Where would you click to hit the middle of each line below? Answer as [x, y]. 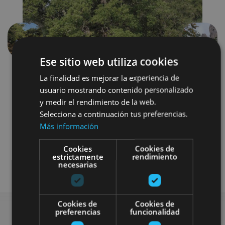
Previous [39, 45]
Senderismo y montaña [113, 140]
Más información [69, 126]
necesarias [77, 164]
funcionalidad [155, 212]
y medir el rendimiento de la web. [98, 102]
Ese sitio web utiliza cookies [109, 62]
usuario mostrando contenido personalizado [116, 90]
